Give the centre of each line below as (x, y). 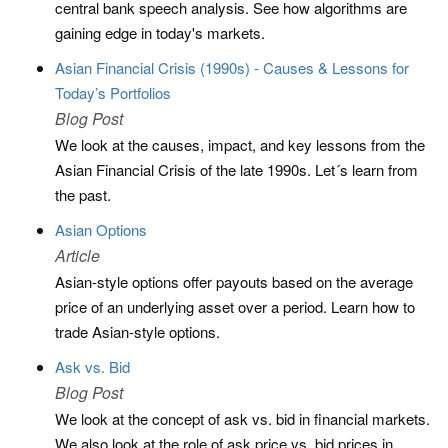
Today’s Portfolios (113, 92)
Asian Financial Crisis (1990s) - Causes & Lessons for (232, 67)
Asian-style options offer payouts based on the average (234, 281)
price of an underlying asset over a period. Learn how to (235, 306)
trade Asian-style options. (137, 331)
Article (77, 255)
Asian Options (101, 229)
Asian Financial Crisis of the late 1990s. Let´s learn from (236, 169)
